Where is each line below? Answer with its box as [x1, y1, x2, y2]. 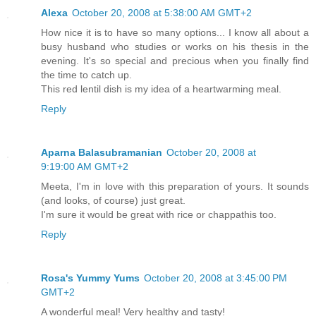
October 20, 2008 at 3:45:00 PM [144, 272, 287, 284]
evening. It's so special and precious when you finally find [41, 55, 309, 67]
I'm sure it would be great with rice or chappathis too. [41, 209, 276, 221]
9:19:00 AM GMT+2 [41, 161, 128, 173]
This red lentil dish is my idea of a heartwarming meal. [41, 83, 281, 95]
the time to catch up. [41, 69, 132, 81]
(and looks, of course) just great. [41, 195, 186, 207]
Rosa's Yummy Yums [41, 272, 140, 284]
